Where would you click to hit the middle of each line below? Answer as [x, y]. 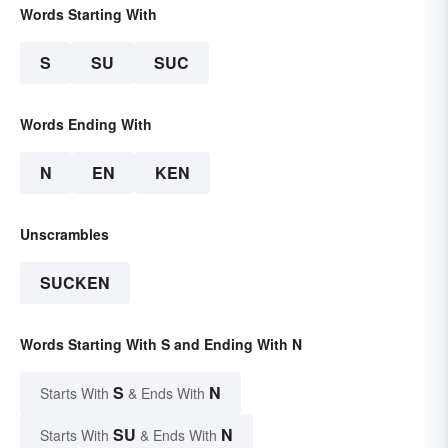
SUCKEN [75, 283]
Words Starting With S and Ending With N [161, 344]
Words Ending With [86, 124]
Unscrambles [64, 234]
